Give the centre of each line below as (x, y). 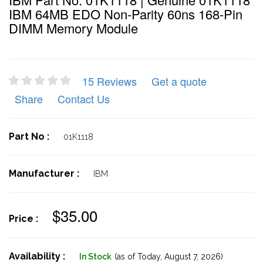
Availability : (38, 256)
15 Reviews (109, 81)
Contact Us (84, 99)
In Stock (95, 257)
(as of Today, (138, 257)
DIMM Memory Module (73, 28)
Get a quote (179, 81)
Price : (25, 219)
